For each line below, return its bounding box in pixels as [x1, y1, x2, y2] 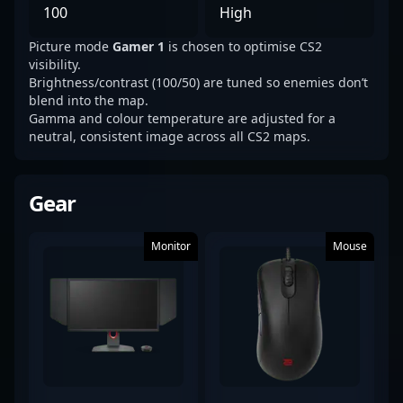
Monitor [151, 238, 191, 254]
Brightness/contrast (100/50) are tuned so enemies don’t [29, 74, 368, 91]
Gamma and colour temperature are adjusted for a [29, 110, 336, 127]
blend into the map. [29, 92, 148, 109]
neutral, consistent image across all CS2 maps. [29, 128, 310, 145]
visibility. [29, 56, 81, 73]
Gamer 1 [112, 38, 165, 55]
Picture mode [29, 38, 112, 55]
